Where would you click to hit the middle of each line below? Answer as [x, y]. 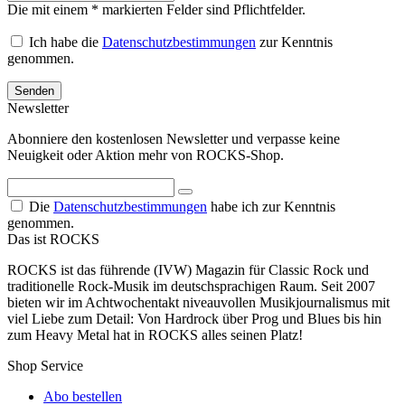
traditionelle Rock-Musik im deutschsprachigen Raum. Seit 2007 [191, 286]
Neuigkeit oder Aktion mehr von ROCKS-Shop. [146, 155]
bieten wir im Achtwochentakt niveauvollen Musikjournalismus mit [198, 302]
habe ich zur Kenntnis [271, 206]
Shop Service [45, 365]
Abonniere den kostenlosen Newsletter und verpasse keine [174, 138]
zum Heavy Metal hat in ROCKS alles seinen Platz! [155, 334]
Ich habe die [66, 42]
